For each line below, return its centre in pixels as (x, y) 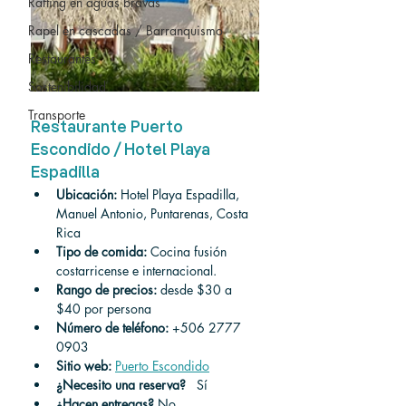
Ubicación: (87, 194)
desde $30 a (196, 290)
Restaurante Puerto (109, 128)
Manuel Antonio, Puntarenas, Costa (154, 213)
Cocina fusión (188, 251)
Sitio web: (84, 366)
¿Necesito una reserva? (121, 385)
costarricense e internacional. (136, 271)
